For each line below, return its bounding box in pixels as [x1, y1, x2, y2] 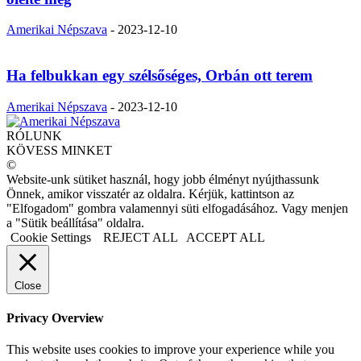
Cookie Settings [10, 230, 91, 244]
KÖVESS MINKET [6, 143, 112, 157]
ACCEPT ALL [186, 230, 265, 244]
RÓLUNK [6, 128, 62, 143]
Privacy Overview [6, 311, 104, 326]
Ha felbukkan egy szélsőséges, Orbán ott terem [6, 67, 313, 85]
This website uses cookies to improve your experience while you [6, 342, 334, 357]
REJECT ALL [103, 230, 178, 244]
